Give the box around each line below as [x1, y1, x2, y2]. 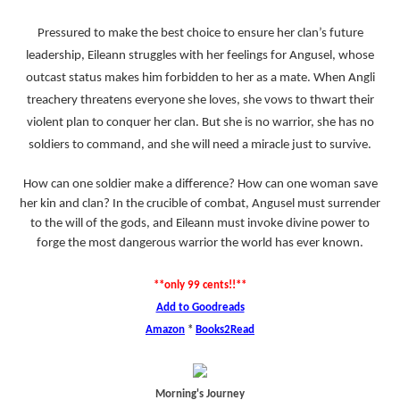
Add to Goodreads [155, 302, 245, 313]
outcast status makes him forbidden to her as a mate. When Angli [25, 71, 375, 85]
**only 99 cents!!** [154, 279, 246, 291]
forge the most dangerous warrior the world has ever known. [37, 237, 363, 250]
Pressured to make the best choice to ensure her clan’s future [37, 27, 363, 40]
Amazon [146, 324, 185, 336]
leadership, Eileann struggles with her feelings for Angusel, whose [26, 49, 374, 62]
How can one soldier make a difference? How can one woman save [22, 178, 378, 191]
